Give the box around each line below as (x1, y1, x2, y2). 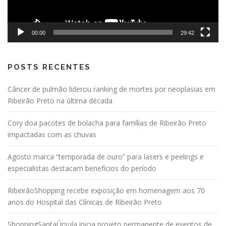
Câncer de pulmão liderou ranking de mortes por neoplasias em (8, 84, 215, 94)
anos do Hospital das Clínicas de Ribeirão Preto (8, 197, 162, 207)
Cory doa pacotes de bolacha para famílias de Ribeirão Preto (8, 118, 206, 128)
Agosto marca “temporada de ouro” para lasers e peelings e (8, 151, 204, 161)
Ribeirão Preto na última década (8, 95, 112, 105)
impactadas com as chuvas (8, 129, 96, 139)
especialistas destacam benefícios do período (8, 163, 156, 173)
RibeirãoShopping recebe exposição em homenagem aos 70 (8, 185, 205, 195)
